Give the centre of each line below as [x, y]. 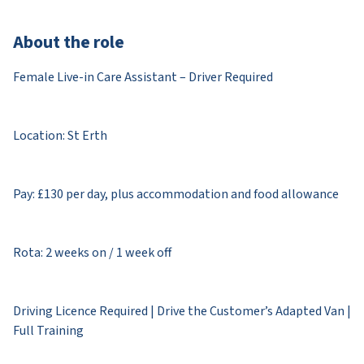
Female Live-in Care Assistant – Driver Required [143, 77]
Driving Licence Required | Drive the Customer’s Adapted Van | [182, 311]
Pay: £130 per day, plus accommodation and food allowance [176, 194]
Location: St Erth [60, 135]
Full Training [48, 330]
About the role [69, 42]
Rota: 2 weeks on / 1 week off [92, 252]
